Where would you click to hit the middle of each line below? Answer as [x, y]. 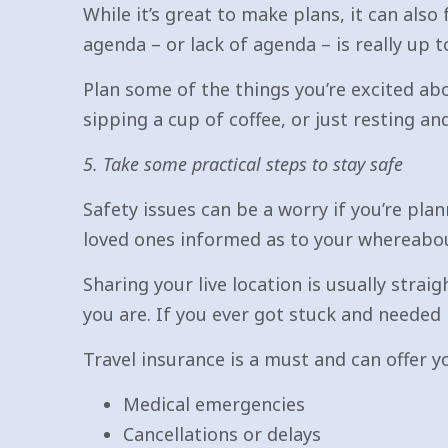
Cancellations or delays [222, 434]
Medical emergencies [214, 404]
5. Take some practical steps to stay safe [243, 164]
